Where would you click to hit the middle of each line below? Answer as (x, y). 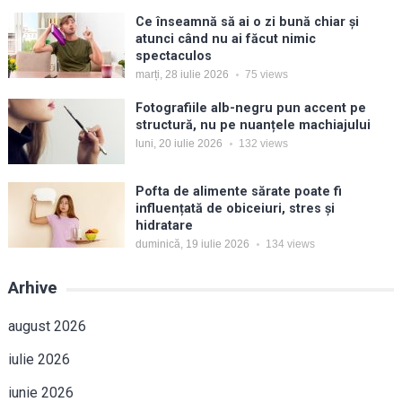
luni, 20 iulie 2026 (179, 144)
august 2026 (47, 327)
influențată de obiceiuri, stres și (235, 209)
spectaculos (173, 57)
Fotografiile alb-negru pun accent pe (250, 109)
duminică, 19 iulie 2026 (192, 245)
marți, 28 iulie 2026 (182, 75)
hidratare (164, 226)
